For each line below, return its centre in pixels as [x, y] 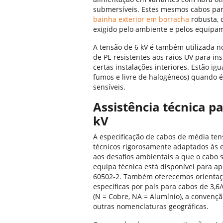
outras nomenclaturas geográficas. [151, 206]
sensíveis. [109, 87]
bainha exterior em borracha [141, 19]
